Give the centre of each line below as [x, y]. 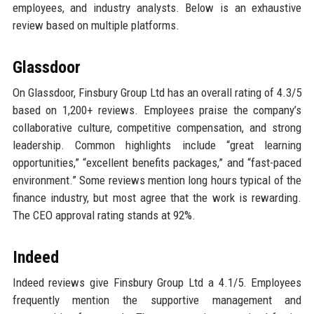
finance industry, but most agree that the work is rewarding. [157, 198]
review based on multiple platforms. [96, 26]
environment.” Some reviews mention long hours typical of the [157, 180]
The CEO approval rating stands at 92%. [104, 216]
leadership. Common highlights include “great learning [157, 145]
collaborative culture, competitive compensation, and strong [157, 128]
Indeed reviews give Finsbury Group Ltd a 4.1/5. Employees [157, 283]
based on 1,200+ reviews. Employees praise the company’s [157, 110]
